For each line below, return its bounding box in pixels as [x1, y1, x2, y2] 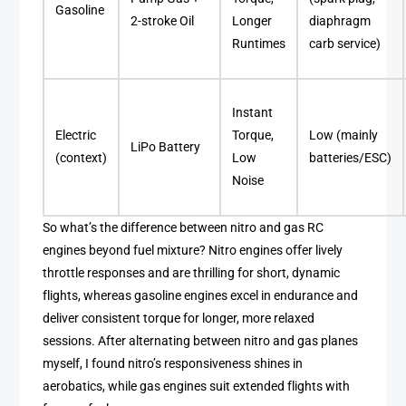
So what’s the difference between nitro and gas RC [43, 220, 324, 237]
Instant [232, 105, 274, 121]
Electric [55, 128, 97, 144]
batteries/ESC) [309, 150, 392, 167]
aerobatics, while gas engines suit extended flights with [43, 379, 351, 395]
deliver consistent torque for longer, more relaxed [43, 311, 315, 327]
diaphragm [309, 14, 372, 30]
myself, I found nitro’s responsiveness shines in [43, 356, 304, 372]
